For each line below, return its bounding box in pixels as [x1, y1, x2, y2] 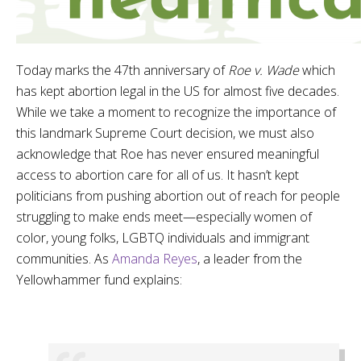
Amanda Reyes [112, 250, 197, 268]
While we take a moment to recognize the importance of [16, 103, 336, 121]
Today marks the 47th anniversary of [16, 61, 228, 79]
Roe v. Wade [228, 61, 302, 79]
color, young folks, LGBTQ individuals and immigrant [16, 229, 309, 247]
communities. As [16, 250, 112, 268]
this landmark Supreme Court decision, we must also [16, 124, 314, 142]
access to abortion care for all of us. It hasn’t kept [16, 166, 299, 184]
